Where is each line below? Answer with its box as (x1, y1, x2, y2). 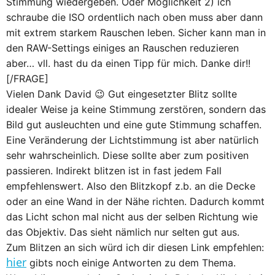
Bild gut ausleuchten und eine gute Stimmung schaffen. (6, 118, 261, 131)
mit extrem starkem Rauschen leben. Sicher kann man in (6, 26, 266, 39)
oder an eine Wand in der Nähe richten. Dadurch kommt (6, 195, 265, 207)
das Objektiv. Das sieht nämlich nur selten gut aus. (6, 226, 239, 238)
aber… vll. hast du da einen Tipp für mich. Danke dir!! (6, 57, 250, 69)
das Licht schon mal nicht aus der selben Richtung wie (6, 211, 258, 223)
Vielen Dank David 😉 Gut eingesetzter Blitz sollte (6, 88, 237, 100)
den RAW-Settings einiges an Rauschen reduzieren (6, 42, 239, 54)
